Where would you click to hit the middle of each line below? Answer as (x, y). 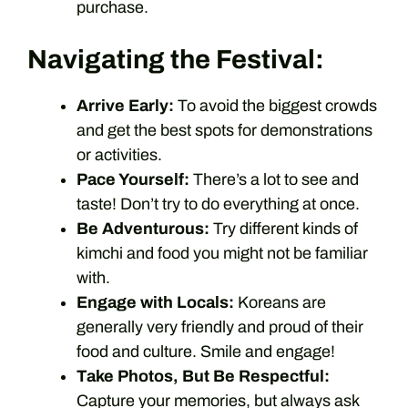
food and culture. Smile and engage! (206, 351)
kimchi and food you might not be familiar (222, 253)
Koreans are (280, 302)
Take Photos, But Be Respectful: (203, 376)
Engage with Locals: (155, 302)
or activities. (119, 154)
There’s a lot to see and (274, 179)
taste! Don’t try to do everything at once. (218, 204)
